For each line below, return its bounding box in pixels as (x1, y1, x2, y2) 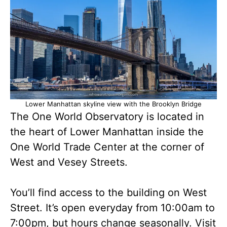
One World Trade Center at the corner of (10, 141, 204, 153)
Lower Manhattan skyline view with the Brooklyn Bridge (25, 100, 202, 108)
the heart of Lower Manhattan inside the (10, 126, 204, 138)
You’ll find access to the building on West (10, 186, 207, 199)
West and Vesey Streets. (10, 156, 128, 168)
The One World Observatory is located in (10, 110, 204, 123)
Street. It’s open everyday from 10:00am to (10, 202, 215, 214)
